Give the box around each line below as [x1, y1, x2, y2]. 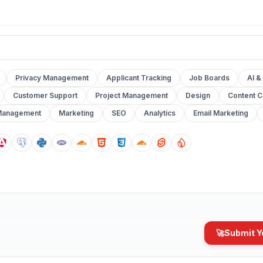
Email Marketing [193, 109, 248, 117]
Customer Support [13, 91, 77, 100]
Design [186, 91, 210, 100]
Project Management [95, 91, 168, 100]
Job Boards [189, 73, 230, 82]
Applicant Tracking [106, 73, 171, 82]
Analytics [144, 109, 176, 117]
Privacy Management [15, 73, 89, 82]
